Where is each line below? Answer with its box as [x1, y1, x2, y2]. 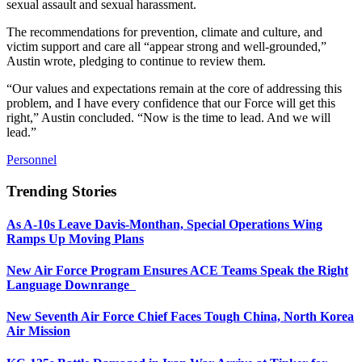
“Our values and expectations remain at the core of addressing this [6, 81, 342, 95]
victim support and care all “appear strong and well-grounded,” [6, 39, 326, 53]
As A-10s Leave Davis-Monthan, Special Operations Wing [6, 217, 322, 231]
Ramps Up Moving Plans [6, 231, 144, 246]
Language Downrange [6, 278, 136, 293]
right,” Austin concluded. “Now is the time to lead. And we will [6, 110, 330, 124]
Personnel [6, 152, 57, 166]
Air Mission [6, 324, 70, 339]
